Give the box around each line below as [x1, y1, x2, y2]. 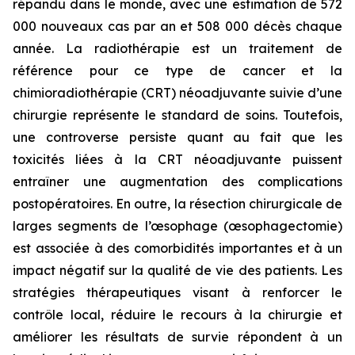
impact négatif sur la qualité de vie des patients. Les [13, 262, 342, 278]
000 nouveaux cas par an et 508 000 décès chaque [13, 18, 342, 34]
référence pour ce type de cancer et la [13, 63, 342, 78]
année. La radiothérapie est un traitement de [13, 40, 342, 56]
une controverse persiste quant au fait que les [13, 129, 342, 145]
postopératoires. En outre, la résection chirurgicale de [13, 196, 342, 212]
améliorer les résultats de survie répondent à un [13, 329, 342, 345]
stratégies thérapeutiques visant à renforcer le [13, 284, 342, 300]
